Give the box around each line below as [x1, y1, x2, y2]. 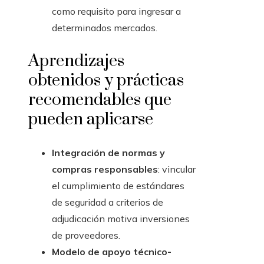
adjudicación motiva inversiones [52, 213, 190, 225]
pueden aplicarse [28, 109, 153, 130]
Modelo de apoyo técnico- [52, 246, 171, 258]
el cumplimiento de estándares [52, 180, 184, 192]
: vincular [158, 163, 196, 176]
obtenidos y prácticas [28, 70, 184, 91]
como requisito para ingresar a [52, 5, 181, 18]
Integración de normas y [52, 147, 165, 159]
